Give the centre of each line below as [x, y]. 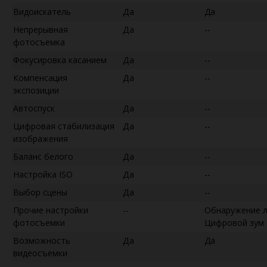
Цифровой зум [234, 222]
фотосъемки [39, 222]
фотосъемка [39, 42]
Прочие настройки [51, 210]
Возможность [42, 240]
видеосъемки [40, 253]
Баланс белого [43, 156]
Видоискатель [42, 11]
